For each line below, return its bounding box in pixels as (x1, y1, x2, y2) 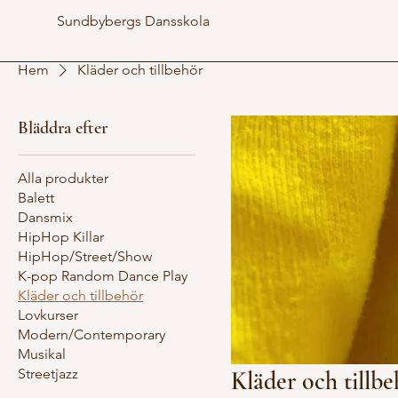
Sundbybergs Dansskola (57, 12, 210, 29)
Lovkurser (18, 306, 78, 324)
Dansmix (18, 209, 73, 227)
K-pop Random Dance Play (18, 267, 187, 285)
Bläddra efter (18, 117, 107, 139)
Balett (18, 189, 54, 207)
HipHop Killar (18, 228, 104, 246)
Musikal (18, 346, 66, 363)
